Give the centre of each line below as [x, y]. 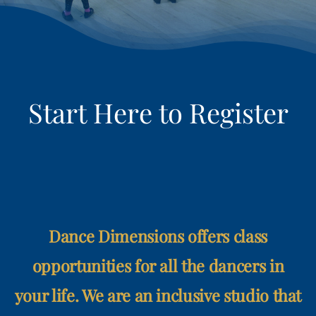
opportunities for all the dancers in [158, 266]
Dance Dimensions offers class [158, 236]
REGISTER [45, 91]
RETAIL [37, 19]
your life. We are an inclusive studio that [158, 296]
